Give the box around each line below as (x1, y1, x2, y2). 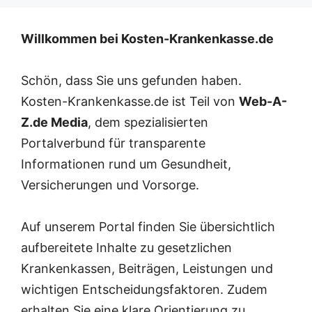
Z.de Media (21, 114, 88, 130)
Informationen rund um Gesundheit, (21, 156, 231, 171)
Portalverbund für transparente (21, 135, 205, 150)
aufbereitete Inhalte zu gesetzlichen (21, 240, 232, 255)
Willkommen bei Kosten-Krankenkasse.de (21, 31, 274, 46)
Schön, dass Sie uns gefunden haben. (21, 72, 242, 88)
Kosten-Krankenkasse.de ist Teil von (21, 93, 239, 109)
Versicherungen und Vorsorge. (21, 177, 199, 192)
